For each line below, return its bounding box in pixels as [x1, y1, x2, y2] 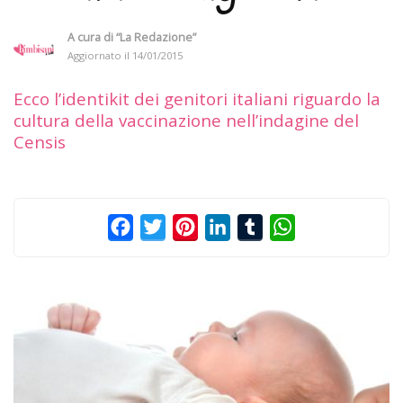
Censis [13, 130, 70, 153]
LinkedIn [230, 216, 289, 237]
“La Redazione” [116, 29, 196, 45]
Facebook [133, 216, 198, 237]
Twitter [166, 216, 215, 237]
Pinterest [198, 216, 260, 237]
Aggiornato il [67, 48, 132, 62]
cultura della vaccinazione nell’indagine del [13, 108, 359, 131]
